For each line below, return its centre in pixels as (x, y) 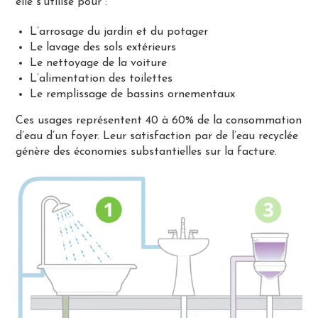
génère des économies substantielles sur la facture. (147, 152)
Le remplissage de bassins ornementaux (133, 94)
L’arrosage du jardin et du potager (119, 32)
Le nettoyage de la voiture (99, 63)
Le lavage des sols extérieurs (103, 47)
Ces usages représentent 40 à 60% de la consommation (159, 120)
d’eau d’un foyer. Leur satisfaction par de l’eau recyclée (157, 136)
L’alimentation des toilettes (102, 78)
